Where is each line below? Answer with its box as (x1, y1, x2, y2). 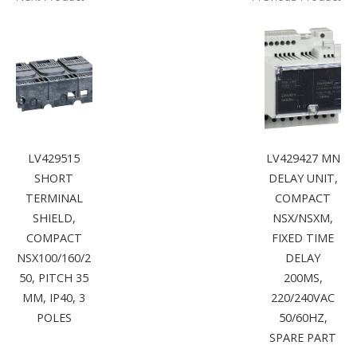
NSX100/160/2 (17, 250, 92, 266)
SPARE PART (269, 330, 337, 346)
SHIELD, (32, 210, 76, 226)
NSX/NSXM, (273, 210, 334, 226)
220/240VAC (271, 290, 335, 306)
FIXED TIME (272, 230, 335, 246)
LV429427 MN (265, 151, 340, 167)
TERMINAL (25, 190, 83, 206)
